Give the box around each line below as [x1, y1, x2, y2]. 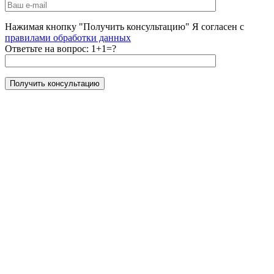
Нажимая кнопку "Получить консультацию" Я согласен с [5, 21, 244, 32]
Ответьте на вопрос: [5, 43, 91, 54]
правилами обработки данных [5, 32, 131, 43]
